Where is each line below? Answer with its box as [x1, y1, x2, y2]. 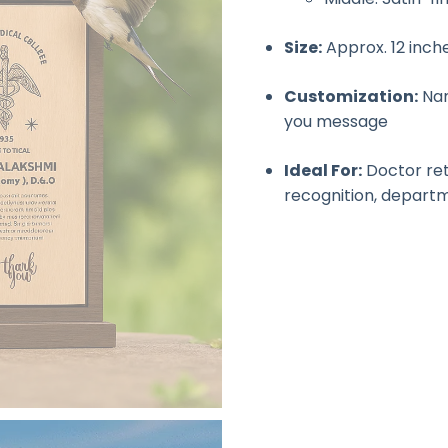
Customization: [284, 85, 418, 108]
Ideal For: [284, 159, 362, 182]
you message [284, 110, 388, 133]
